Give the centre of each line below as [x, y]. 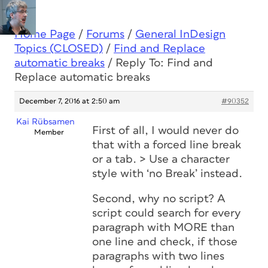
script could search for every [167, 213]
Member [49, 133]
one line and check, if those [165, 242]
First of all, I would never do [165, 131]
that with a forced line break [167, 145]
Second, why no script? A [159, 199]
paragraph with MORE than [163, 228]
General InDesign [180, 34]
